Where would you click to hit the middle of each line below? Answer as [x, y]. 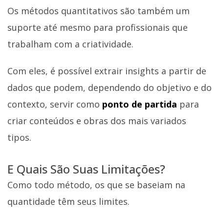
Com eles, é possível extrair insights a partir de [107, 71]
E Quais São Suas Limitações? [86, 169]
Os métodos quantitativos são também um [99, 11]
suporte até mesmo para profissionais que [98, 27]
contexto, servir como [55, 104]
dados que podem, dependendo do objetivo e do [109, 87]
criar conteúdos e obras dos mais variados [97, 120]
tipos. [19, 137]
